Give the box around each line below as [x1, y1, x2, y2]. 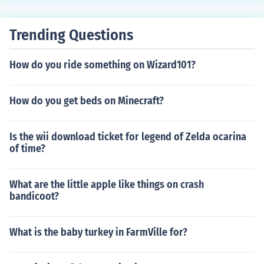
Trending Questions [9, 26, 133, 44]
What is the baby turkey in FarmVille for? [9, 226, 187, 239]
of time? [9, 142, 45, 155]
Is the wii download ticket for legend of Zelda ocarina [9, 130, 246, 143]
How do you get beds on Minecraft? [9, 94, 164, 107]
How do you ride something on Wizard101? [9, 58, 196, 71]
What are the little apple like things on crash [9, 178, 204, 191]
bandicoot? [9, 190, 59, 203]
